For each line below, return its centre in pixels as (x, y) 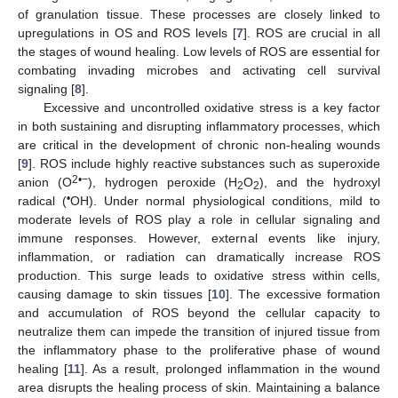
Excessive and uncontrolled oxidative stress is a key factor (211, 107)
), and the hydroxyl (320, 182)
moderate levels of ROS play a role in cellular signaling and (199, 219)
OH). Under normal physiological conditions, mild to (226, 200)
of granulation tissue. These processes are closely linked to (199, 14)
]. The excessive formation (302, 294)
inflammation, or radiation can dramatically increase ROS (199, 256)
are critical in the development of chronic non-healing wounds (199, 144)
